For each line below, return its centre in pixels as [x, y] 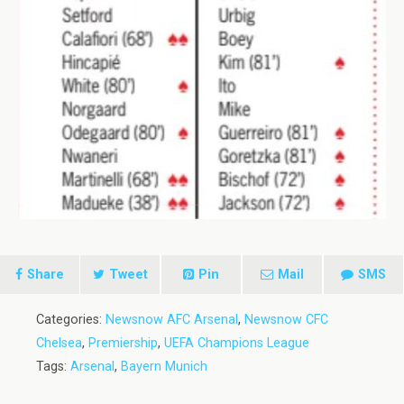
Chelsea [59, 343]
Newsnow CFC [286, 319]
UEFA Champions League [237, 343]
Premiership [123, 343]
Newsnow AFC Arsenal [172, 319]
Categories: [71, 319]
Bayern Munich [164, 366]
